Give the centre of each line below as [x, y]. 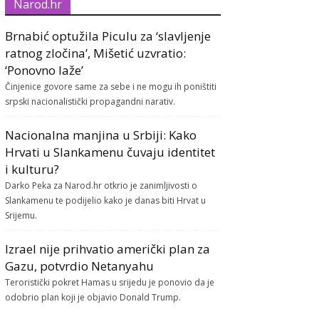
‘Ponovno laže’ [45, 70]
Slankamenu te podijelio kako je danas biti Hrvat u [106, 201]
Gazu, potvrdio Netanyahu [80, 266]
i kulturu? [32, 169]
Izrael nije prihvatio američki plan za [108, 249]
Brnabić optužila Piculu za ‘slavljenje [108, 36]
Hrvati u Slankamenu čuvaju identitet [110, 152]
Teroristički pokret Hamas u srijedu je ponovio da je [110, 283]
